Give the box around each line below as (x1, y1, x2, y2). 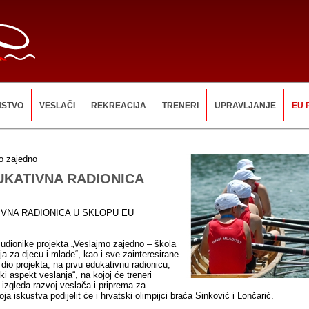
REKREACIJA (91, 101, 146, 110)
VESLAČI (39, 101, 75, 110)
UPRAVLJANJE (215, 101, 276, 110)
